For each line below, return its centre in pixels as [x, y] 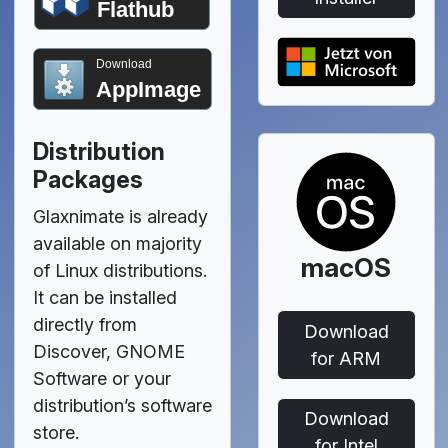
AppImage [148, 89]
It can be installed [104, 298]
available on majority [117, 244]
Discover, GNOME [108, 352]
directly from [84, 325]
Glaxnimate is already [120, 217]
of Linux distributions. [119, 271]
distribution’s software [122, 406]
